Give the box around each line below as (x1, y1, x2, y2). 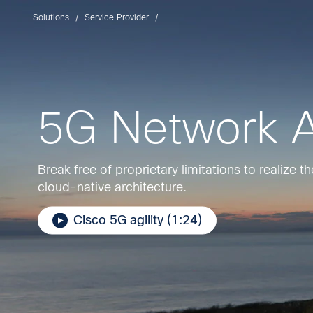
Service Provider (85, 13, 149, 22)
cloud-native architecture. (38, 180, 187, 194)
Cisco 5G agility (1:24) (73, 212, 202, 227)
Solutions (33, 13, 69, 22)
